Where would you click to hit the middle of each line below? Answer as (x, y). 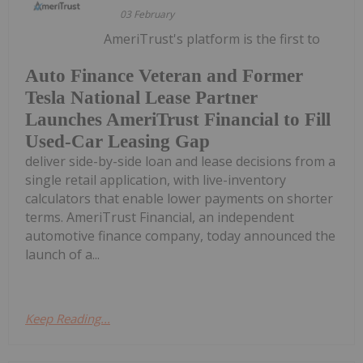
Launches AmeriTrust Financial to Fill (178, 119)
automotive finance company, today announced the (180, 235)
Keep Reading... (68, 318)
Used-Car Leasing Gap (117, 141)
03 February (147, 15)
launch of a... (62, 254)
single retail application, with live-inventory (156, 179)
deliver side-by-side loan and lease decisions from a (180, 161)
